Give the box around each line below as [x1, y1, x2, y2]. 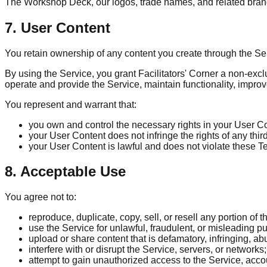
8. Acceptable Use [5, 163, 126, 180]
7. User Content [5, 19, 110, 36]
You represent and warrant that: [5, 99, 136, 110]
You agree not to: [5, 192, 76, 203]
